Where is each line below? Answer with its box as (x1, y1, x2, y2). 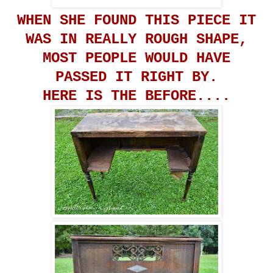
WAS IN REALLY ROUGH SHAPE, (26, 30, 247, 48)
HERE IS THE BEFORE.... (43, 87, 230, 104)
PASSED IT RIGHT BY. (55, 68, 218, 85)
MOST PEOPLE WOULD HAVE (43, 49, 230, 66)
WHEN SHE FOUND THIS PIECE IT (17, 12, 256, 29)
